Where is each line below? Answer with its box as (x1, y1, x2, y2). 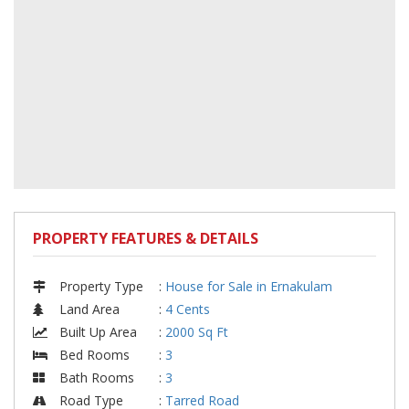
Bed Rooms (56, 346, 130, 364)
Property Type (56, 278, 143, 296)
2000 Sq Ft (165, 323, 228, 341)
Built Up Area (56, 323, 137, 341)
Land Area (56, 300, 120, 319)
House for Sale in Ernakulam (165, 278, 332, 296)
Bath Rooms (56, 369, 134, 387)
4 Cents (165, 300, 210, 319)
